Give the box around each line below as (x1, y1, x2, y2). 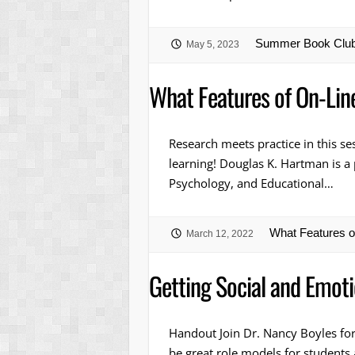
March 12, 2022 (185, 228, 254, 239)
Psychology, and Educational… (168, 174, 334, 191)
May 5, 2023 (185, 39, 239, 50)
